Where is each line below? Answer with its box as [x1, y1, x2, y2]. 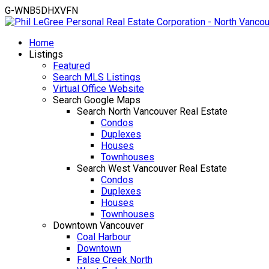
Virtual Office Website [53, 83, 144, 94]
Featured [53, 60, 90, 71]
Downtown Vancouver [53, 220, 144, 231]
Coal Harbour [77, 231, 131, 243]
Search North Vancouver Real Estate [77, 106, 228, 117]
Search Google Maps [53, 94, 141, 106]
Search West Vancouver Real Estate [77, 163, 227, 174]
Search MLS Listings [53, 71, 141, 83]
